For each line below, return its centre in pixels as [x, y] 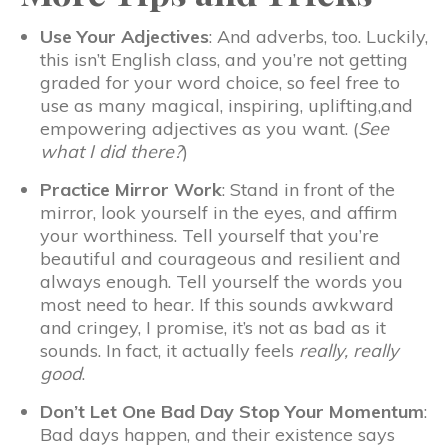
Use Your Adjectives [124, 36]
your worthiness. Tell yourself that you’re [209, 235]
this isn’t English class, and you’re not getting [224, 59]
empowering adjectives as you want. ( [199, 128]
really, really [349, 350]
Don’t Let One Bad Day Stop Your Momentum [232, 411]
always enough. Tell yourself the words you [221, 281]
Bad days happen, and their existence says [217, 434]
